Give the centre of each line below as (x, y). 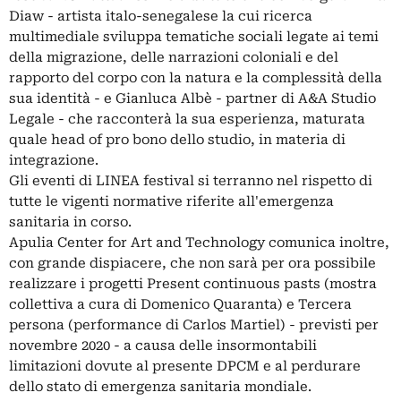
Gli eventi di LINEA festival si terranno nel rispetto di (191, 181)
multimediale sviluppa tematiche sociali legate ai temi (194, 37)
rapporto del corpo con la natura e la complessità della (196, 78)
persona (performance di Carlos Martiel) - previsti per (194, 325)
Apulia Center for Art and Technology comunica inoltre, (199, 243)
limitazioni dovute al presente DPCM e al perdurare (185, 366)
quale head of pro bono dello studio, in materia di (177, 140)
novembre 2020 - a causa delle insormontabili (163, 346)
